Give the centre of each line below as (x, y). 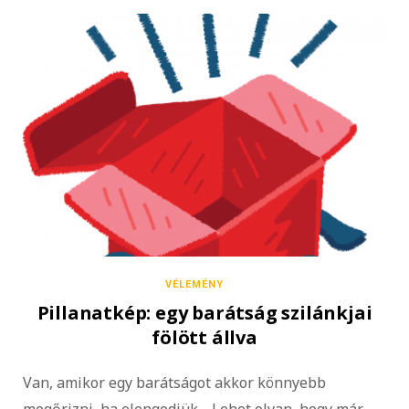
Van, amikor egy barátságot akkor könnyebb (174, 383)
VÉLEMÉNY (194, 285)
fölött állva (204, 338)
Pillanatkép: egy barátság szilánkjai (204, 313)
